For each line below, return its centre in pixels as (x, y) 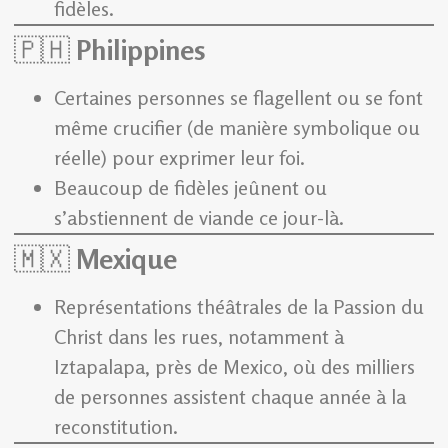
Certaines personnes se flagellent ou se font (238, 98)
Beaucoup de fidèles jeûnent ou (190, 188)
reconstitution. (116, 427)
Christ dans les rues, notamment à (199, 337)
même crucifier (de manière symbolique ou (237, 128)
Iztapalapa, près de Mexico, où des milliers (234, 367)
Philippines (141, 50)
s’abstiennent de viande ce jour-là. (199, 218)
